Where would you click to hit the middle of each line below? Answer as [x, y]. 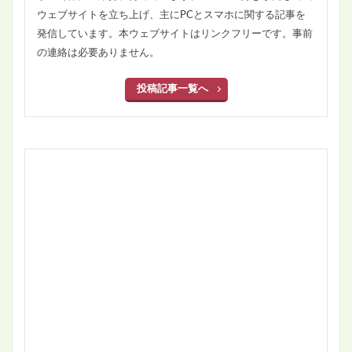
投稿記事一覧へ [172, 89]
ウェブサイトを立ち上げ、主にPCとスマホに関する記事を [171, 15]
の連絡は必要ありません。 [98, 53]
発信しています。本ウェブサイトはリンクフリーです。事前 [175, 34]
